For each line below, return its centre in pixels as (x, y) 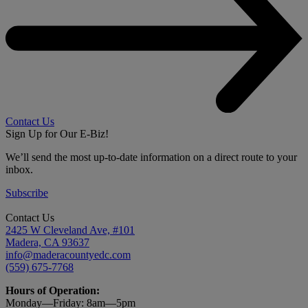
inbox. (19, 169)
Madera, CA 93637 (47, 242)
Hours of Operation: (53, 290)
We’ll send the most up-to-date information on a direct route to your (151, 157)
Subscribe (27, 192)
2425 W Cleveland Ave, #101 (70, 230)
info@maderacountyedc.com (68, 254)
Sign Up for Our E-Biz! (57, 133)
